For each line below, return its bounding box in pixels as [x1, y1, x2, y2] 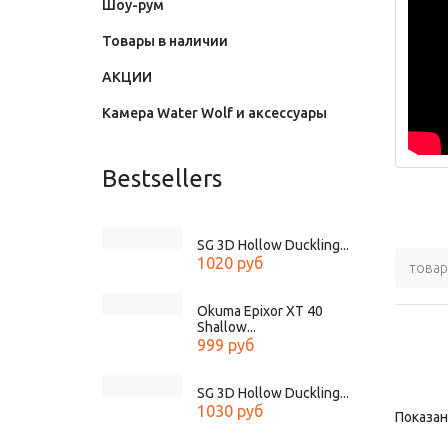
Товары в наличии [102, 33, 228, 50]
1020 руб [197, 254, 263, 273]
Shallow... [197, 319, 256, 336]
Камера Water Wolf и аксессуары [102, 105, 327, 122]
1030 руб [197, 402, 263, 421]
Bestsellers [102, 165, 222, 193]
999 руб [197, 336, 254, 355]
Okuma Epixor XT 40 [197, 303, 323, 320]
